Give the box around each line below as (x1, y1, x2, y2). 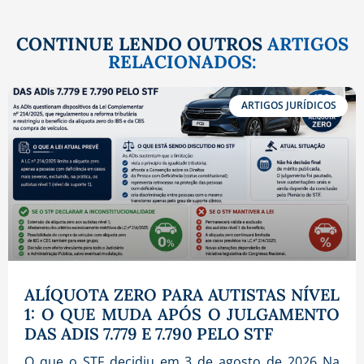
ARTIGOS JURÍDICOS (240, 98, 336, 113)
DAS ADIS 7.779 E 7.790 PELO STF (24, 323, 273, 344)
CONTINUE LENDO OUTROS (15, 32, 267, 56)
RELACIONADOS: (107, 50, 257, 74)
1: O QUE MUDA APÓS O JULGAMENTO (24, 304, 340, 325)
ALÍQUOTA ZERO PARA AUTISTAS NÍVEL (24, 284, 340, 305)
